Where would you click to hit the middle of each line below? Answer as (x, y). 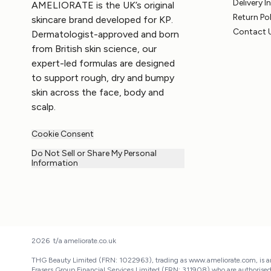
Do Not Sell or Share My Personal (94, 153)
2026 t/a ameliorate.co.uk (74, 241)
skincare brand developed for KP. (102, 20)
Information (55, 163)
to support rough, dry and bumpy (103, 78)
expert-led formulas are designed (103, 63)
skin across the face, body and (98, 92)
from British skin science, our (94, 49)
